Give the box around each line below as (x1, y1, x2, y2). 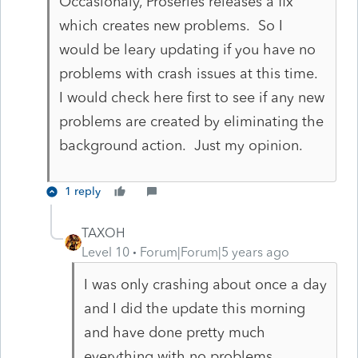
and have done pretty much (83, 323, 265, 341)
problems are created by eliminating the (58, 112, 324, 130)
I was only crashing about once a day (83, 275, 327, 293)
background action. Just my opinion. (58, 136, 303, 154)
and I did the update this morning (83, 299, 305, 317)
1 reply (65, 184, 101, 198)
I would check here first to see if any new (58, 88, 324, 106)
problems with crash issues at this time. (58, 64, 322, 82)
